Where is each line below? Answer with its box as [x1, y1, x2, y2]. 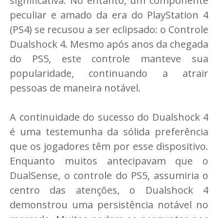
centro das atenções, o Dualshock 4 [10, 183, 208, 197]
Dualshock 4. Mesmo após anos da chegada [10, 37, 208, 51]
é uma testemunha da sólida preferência [10, 125, 208, 139]
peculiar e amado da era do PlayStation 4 [10, 8, 208, 22]
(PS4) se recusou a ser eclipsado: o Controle [10, 23, 208, 36]
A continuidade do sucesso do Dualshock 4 [10, 110, 208, 124]
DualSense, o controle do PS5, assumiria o [10, 169, 208, 182]
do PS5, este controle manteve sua [10, 52, 208, 66]
